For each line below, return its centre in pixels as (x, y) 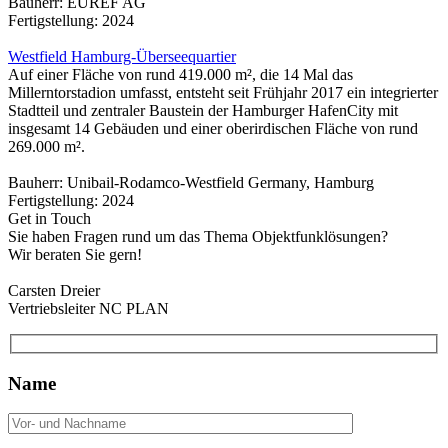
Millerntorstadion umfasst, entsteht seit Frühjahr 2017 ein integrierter (223, 93)
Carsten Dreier (54, 291)
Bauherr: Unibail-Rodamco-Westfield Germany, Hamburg (191, 183)
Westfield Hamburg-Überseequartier (122, 57)
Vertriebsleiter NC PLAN (88, 309)
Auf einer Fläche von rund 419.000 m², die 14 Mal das (180, 75)
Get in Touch (49, 219)
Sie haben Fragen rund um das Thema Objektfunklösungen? (198, 237)
